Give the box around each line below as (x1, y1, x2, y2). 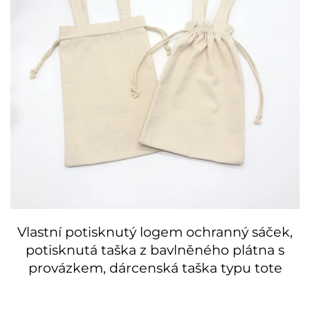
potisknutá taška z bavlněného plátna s (26, 241, 284, 259)
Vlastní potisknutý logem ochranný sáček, (17, 224, 293, 241)
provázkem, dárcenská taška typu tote (28, 259, 282, 277)
